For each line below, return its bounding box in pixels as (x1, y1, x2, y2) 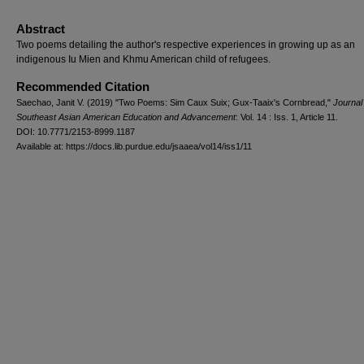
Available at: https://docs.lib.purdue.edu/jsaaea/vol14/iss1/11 (16, 141, 252, 151)
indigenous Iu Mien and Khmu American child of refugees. (16, 53, 271, 65)
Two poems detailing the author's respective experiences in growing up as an (16, 38, 355, 50)
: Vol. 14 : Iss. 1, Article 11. (236, 111, 338, 122)
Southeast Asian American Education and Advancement (16, 111, 236, 122)
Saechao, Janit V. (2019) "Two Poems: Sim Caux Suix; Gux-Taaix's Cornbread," (16, 97, 333, 107)
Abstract (16, 21, 65, 36)
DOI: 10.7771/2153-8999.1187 (16, 126, 135, 136)
